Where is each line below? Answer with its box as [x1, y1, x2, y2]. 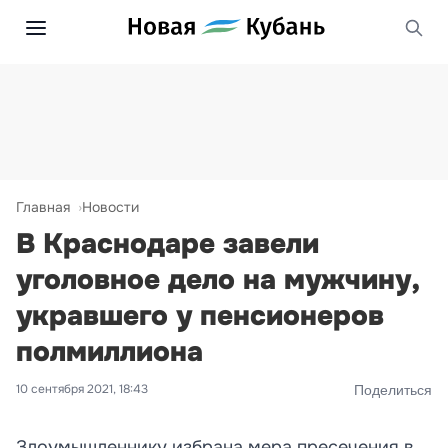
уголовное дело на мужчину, [16, 262, 419, 298]
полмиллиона [16, 334, 203, 370]
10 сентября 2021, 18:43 [16, 381, 148, 397]
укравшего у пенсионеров [16, 298, 384, 334]
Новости [82, 198, 139, 216]
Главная [16, 198, 70, 216]
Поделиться [354, 381, 432, 398]
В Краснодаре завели [16, 226, 319, 262]
